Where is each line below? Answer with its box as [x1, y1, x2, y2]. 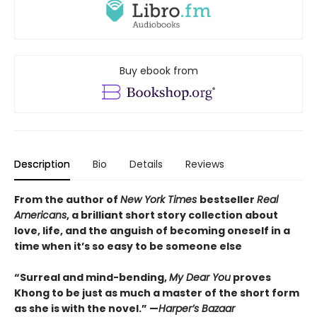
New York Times [120, 192, 200, 207]
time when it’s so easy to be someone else [14, 238, 242, 253]
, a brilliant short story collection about [67, 207, 278, 222]
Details [129, 156, 163, 171]
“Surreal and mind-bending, [14, 270, 169, 284]
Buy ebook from [119, 63, 198, 78]
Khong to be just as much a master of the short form [14, 285, 299, 300]
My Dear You [169, 270, 231, 284]
